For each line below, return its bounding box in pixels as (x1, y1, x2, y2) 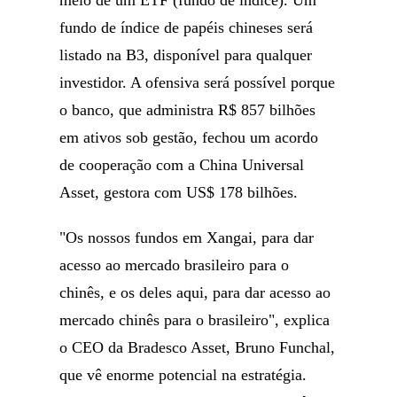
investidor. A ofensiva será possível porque (59, 74, 336, 91)
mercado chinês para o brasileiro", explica (59, 311, 331, 329)
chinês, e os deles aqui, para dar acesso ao (59, 284, 331, 301)
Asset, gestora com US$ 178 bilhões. (59, 183, 299, 201)
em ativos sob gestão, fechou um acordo (59, 128, 319, 146)
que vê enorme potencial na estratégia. (59, 366, 307, 384)
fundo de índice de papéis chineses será (59, 19, 314, 36)
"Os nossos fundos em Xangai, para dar (59, 229, 315, 246)
